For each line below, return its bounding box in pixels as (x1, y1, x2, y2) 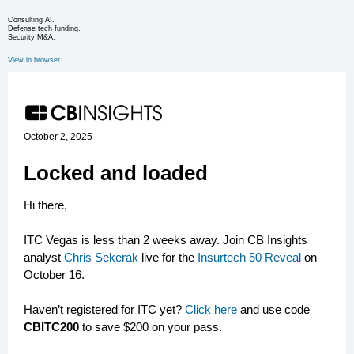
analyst (24, 250, 64, 264)
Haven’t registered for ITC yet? (24, 303, 185, 316)
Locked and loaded (24, 161, 208, 185)
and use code (237, 303, 310, 316)
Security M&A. (8, 33, 55, 41)
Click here (185, 303, 237, 316)
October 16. (24, 268, 88, 281)
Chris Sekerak (64, 250, 138, 264)
